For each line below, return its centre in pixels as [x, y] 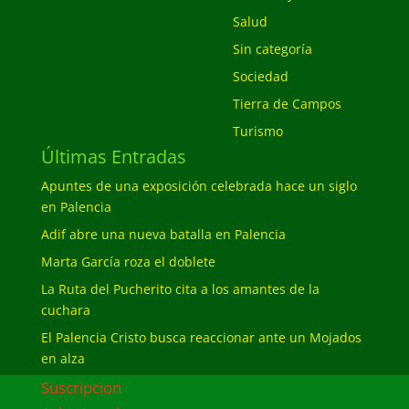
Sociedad [260, 76]
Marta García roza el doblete [128, 262]
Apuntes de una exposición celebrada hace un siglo [199, 186]
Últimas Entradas [113, 157]
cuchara [65, 310]
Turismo [257, 131]
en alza [63, 358]
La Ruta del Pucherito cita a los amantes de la [180, 289]
